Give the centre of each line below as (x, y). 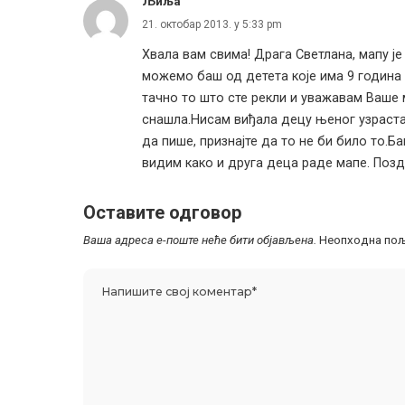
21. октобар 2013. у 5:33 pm (212, 24)
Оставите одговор (162, 212)
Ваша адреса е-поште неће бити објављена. (200, 240)
